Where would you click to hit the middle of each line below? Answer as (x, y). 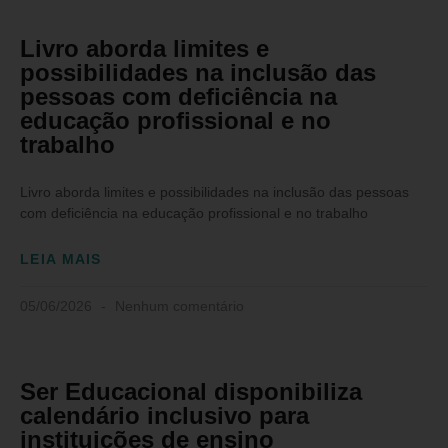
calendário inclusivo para (164, 416)
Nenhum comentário (177, 306)
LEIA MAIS (61, 259)
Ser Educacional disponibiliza (191, 392)
